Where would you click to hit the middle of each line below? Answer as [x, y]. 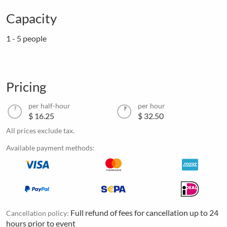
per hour [152, 106]
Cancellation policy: [38, 213]
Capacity [31, 18]
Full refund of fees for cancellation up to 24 [144, 212]
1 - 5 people [26, 38]
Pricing [26, 87]
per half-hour [49, 106]
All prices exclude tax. [40, 130]
